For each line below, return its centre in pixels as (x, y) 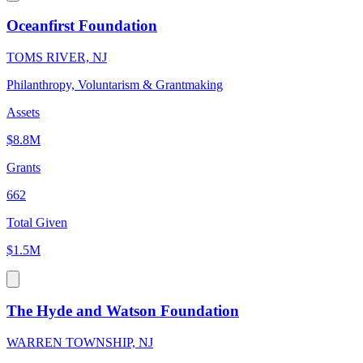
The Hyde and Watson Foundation (123, 311)
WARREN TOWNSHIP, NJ (80, 343)
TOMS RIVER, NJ (57, 57)
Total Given (37, 222)
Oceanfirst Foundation (82, 25)
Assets (23, 112)
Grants (23, 167)
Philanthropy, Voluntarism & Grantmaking (115, 84)
